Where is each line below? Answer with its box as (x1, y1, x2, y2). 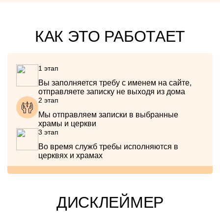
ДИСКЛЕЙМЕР (56, 193, 164, 211)
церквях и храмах (38, 151, 103, 160)
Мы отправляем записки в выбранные (38, 110, 178, 119)
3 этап (38, 128, 58, 136)
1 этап (38, 64, 58, 72)
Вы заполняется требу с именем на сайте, (38, 79, 192, 87)
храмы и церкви (38, 119, 96, 128)
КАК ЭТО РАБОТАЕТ (35, 27, 185, 45)
